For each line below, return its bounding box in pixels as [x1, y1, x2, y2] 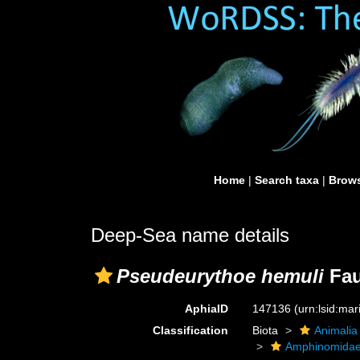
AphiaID [185, 302, 229, 315]
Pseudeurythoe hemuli [117, 265, 324, 287]
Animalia [314, 324, 358, 337]
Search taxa [255, 174, 319, 186]
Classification [153, 324, 229, 337]
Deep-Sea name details [91, 224, 289, 246]
